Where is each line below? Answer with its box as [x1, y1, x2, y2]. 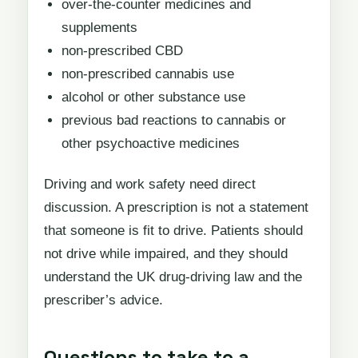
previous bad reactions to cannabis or [61, 112, 286, 128]
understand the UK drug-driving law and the [44, 269, 302, 285]
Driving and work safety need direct [44, 177, 256, 193]
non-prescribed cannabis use [61, 66, 234, 82]
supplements [61, 19, 137, 35]
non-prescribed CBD [61, 42, 183, 58]
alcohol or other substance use [61, 89, 245, 105]
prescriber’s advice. [44, 292, 163, 308]
